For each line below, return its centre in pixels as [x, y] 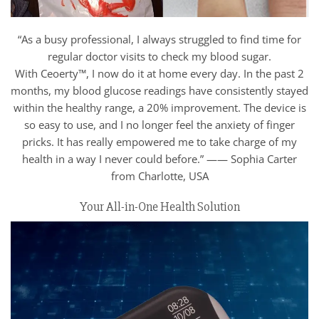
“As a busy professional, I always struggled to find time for [159, 40]
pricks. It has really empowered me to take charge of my [159, 142]
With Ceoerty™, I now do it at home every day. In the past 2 [159, 74]
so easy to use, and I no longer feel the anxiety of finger [159, 125]
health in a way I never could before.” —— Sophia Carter [159, 159]
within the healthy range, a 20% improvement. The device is [159, 108]
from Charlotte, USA [159, 176]
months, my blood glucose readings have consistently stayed [159, 91]
